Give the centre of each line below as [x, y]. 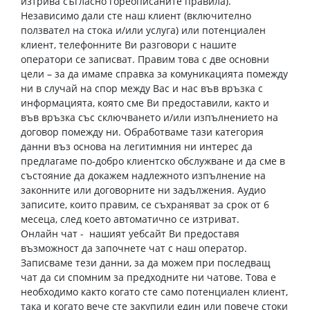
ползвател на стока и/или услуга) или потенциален [143, 30]
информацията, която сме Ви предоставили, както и [145, 103]
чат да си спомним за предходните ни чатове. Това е [148, 277]
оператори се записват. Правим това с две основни [145, 59]
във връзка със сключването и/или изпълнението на [149, 117]
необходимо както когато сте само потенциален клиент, [154, 292]
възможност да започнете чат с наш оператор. [134, 248]
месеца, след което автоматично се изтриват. [130, 219]
